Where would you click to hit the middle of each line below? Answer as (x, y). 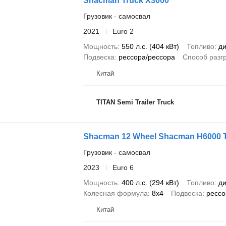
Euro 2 (123, 31)
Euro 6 (123, 167)
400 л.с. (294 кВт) (150, 182)
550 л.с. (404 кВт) (150, 46)
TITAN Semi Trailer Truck (135, 102)
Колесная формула (115, 193)
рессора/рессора (147, 57)
